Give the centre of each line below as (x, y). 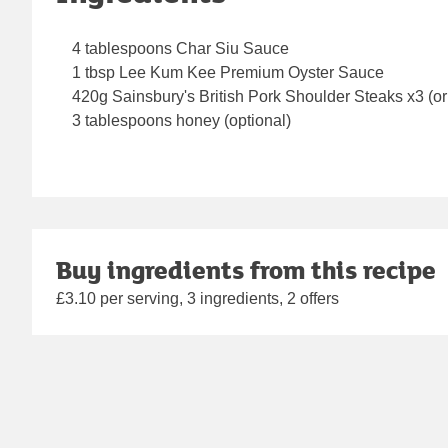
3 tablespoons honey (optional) (181, 121)
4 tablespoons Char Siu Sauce (180, 49)
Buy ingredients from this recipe (246, 270)
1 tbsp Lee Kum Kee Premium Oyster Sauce (228, 73)
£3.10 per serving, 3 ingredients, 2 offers (197, 299)
